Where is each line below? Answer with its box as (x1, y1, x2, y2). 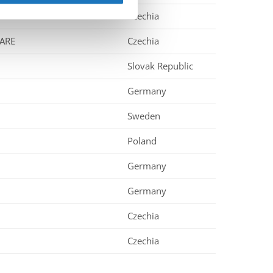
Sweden (127, 110, 160, 122)
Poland (127, 135, 157, 147)
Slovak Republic (127, 60, 193, 72)
